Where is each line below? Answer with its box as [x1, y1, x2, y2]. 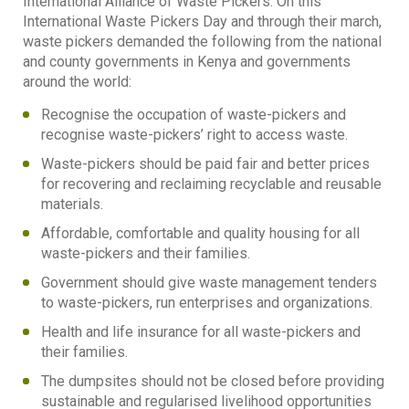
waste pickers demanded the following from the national [23, 33, 382, 51]
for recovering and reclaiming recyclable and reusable [41, 175, 382, 194]
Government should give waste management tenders [41, 274, 377, 292]
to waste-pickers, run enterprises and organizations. [41, 294, 372, 312]
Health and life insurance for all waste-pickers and [41, 323, 361, 341]
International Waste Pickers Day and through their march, [23, 13, 382, 31]
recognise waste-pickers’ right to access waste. [41, 126, 348, 144]
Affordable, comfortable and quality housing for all [41, 225, 360, 243]
